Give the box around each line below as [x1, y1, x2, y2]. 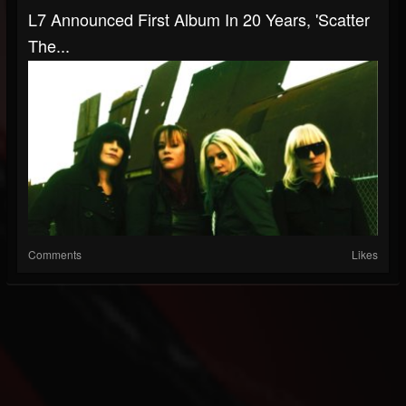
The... [28, 34, 70, 57]
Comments [28, 246, 82, 262]
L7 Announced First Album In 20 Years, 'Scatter [28, 7, 370, 31]
